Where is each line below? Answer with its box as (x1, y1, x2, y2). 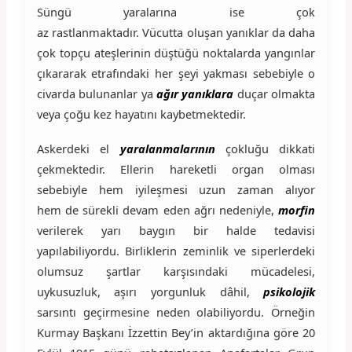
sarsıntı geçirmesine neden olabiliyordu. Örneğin (36, 303, 316, 320)
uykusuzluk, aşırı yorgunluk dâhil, (36, 283, 264, 299)
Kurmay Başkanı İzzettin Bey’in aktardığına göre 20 (36, 324, 316, 340)
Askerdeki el (36, 140, 120, 156)
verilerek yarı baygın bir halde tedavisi (36, 222, 316, 238)
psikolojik (263, 283, 316, 299)
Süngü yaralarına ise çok (36, 3, 316, 20)
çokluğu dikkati (225, 140, 316, 156)
